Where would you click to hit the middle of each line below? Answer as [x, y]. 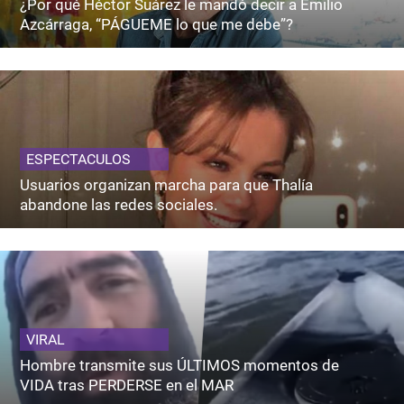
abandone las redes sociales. [119, 205]
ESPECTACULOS [79, 160]
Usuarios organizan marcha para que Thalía [167, 185]
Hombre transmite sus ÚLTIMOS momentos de [180, 366]
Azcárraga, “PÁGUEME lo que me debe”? [157, 25]
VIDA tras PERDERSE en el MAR [127, 386]
